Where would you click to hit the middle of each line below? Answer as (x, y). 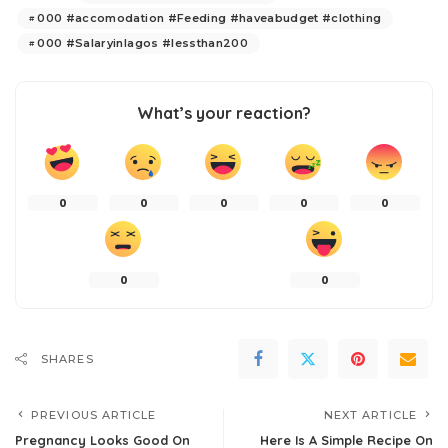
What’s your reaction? (224, 113)
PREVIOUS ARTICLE (94, 415)
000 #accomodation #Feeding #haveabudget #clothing (209, 18)
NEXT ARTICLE (370, 415)
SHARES (67, 359)
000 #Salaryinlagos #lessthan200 (143, 43)
